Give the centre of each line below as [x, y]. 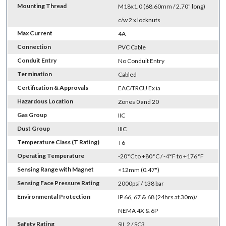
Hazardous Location [45, 101]
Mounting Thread [42, 6]
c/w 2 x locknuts [139, 20]
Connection [34, 47]
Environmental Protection [54, 197]
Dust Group [34, 129]
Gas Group [32, 115]
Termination [35, 74]
